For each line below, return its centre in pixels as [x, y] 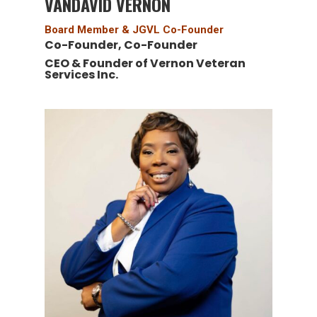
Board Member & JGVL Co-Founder [134, 29]
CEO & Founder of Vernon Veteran [145, 63]
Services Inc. [81, 74]
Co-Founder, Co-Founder [121, 45]
